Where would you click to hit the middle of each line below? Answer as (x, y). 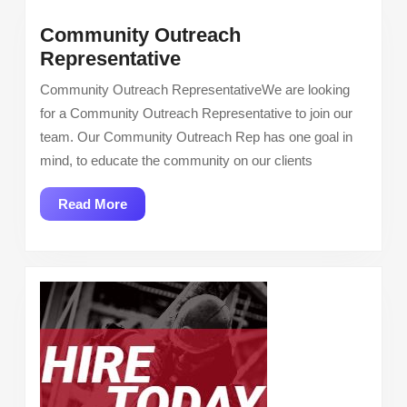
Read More (93, 204)
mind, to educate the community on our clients (176, 161)
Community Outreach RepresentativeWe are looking (195, 90)
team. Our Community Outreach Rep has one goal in (196, 137)
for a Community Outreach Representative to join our (196, 114)
